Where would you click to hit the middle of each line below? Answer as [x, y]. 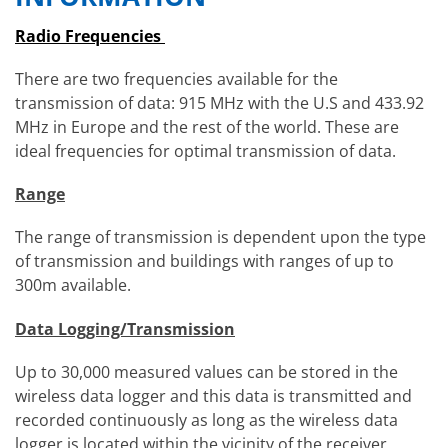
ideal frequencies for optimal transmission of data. [205, 151]
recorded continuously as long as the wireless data [206, 419]
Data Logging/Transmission [125, 328]
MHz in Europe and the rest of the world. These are [207, 127]
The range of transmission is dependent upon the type [220, 237]
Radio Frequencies [90, 35]
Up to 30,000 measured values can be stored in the [206, 371]
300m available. [73, 285]
